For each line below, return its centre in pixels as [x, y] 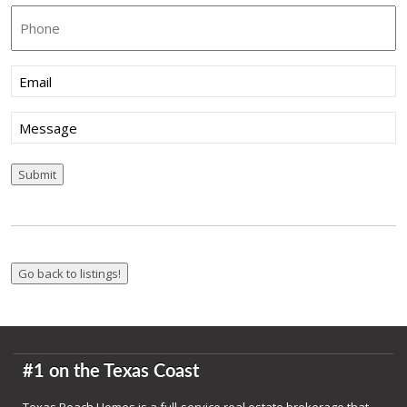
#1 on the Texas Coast [111, 372]
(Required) [76, 76]
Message [40, 121]
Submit [37, 175]
